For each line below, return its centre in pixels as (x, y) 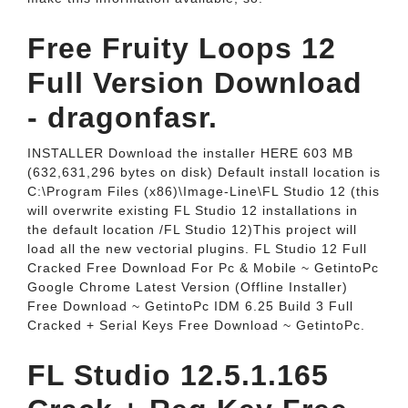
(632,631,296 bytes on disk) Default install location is (204, 172)
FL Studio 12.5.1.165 (178, 375)
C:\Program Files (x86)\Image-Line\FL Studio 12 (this (204, 191)
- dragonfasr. (122, 117)
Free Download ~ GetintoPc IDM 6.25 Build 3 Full (190, 306)
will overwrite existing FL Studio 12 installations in (193, 210)
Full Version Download (195, 83)
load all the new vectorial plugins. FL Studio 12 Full (197, 249)
